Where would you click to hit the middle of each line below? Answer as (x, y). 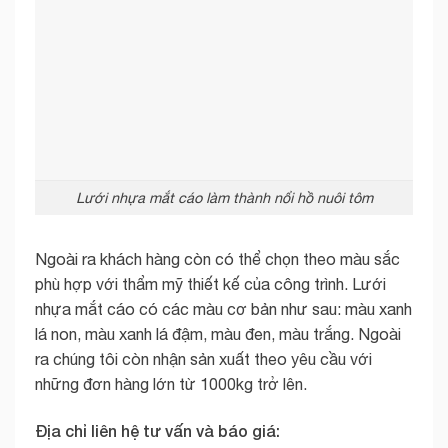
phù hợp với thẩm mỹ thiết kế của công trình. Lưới (210, 283)
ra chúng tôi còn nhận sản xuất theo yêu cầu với (203, 358)
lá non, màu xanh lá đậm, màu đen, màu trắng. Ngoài (218, 333)
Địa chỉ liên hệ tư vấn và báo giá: (157, 430)
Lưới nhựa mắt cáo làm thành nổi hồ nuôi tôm (224, 198)
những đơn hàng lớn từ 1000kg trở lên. (171, 383)
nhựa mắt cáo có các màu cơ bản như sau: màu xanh (223, 308)
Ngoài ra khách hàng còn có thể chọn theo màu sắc (217, 258)
